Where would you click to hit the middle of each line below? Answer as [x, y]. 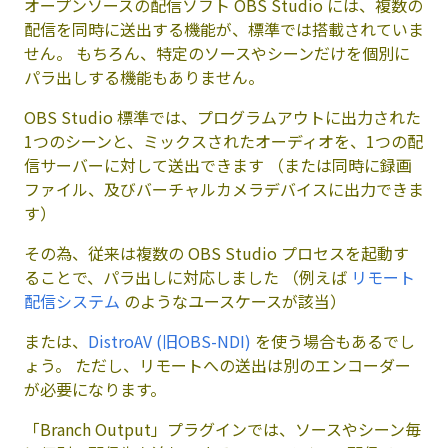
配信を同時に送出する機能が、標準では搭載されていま [224, 28]
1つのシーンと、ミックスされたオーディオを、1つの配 [223, 140]
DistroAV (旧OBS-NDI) [169, 340]
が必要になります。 [95, 388]
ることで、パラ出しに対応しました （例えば [187, 276]
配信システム [72, 300]
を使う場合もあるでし [333, 340]
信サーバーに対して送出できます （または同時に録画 [218, 164]
